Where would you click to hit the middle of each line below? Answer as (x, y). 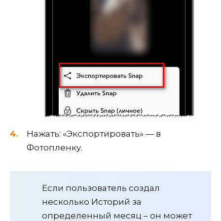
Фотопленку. (55, 148)
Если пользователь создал (101, 188)
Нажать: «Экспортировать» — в (94, 134)
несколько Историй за (92, 202)
